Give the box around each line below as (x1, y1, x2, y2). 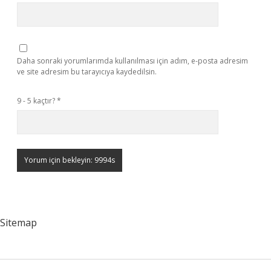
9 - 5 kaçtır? (17, 96, 57, 106)
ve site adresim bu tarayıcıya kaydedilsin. (17, 67, 157, 77)
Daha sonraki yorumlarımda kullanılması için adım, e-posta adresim (17, 56, 248, 66)
